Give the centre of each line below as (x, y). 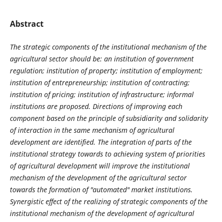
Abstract (27, 24)
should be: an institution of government (132, 59)
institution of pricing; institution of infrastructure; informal (102, 94)
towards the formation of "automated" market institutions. (101, 190)
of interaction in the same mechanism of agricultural (92, 130)
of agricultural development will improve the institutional (100, 166)
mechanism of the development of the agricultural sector (98, 178)
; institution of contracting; (148, 83)
